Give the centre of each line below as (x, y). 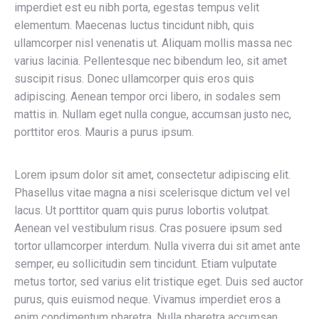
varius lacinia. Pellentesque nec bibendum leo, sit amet (151, 61)
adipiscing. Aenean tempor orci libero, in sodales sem (147, 96)
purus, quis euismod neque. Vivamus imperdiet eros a (147, 299)
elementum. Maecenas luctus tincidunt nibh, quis (134, 25)
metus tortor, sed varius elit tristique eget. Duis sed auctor (159, 282)
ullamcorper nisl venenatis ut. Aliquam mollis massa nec (153, 43)
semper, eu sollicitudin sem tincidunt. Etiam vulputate (146, 264)
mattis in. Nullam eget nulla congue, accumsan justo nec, (153, 114)
